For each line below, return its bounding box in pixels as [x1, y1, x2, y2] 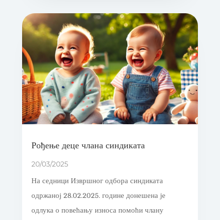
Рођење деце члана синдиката [31, 140, 145, 150]
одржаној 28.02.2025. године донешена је [31, 191, 165, 200]
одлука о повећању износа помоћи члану [31, 206, 164, 215]
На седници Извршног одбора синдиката [31, 176, 163, 185]
